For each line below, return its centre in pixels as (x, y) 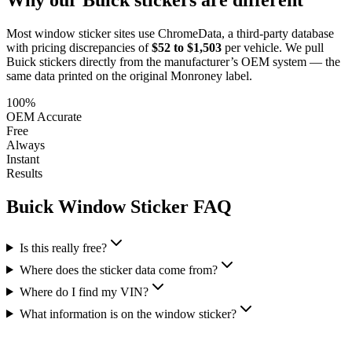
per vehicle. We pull (273, 47)
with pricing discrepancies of (77, 47)
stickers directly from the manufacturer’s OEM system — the (188, 61)
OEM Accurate (44, 116)
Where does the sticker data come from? (118, 269)
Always (26, 145)
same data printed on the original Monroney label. (129, 75)
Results (24, 173)
